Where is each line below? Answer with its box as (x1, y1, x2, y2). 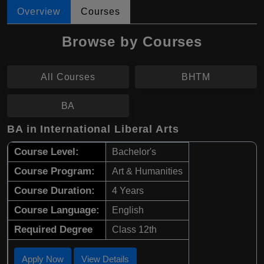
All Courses (41, 72, 95, 82)
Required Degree (14, 224, 93, 235)
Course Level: (14, 146, 79, 157)
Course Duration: (14, 185, 95, 196)
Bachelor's (112, 147, 156, 157)
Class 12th (112, 225, 157, 235)
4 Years (112, 186, 144, 196)
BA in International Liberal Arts (7, 123, 179, 135)
